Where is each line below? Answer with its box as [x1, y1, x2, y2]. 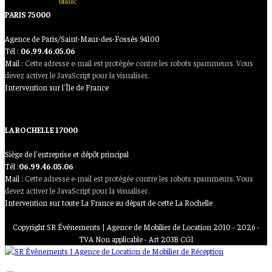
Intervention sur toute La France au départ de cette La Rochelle [5, 197, 212, 208]
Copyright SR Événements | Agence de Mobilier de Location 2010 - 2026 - [13, 221, 259, 232]
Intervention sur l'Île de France [5, 81, 109, 92]
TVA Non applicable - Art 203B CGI [78, 233, 194, 244]
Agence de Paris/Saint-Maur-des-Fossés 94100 [5, 33, 160, 44]
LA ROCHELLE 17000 [5, 124, 78, 135]
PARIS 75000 [5, 8, 50, 19]
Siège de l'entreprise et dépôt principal [5, 148, 129, 159]
